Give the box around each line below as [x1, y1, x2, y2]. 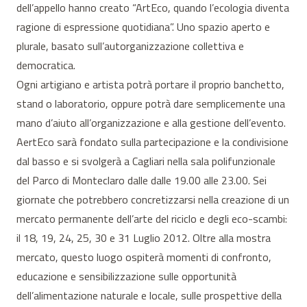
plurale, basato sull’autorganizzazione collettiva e [16, 37, 244, 54]
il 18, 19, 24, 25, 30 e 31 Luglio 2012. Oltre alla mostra [16, 229, 271, 246]
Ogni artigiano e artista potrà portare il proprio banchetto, [16, 75, 284, 93]
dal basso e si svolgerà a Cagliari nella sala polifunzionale [16, 152, 275, 169]
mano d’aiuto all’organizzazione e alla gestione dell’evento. [16, 114, 286, 131]
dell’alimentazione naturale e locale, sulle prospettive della [16, 286, 282, 304]
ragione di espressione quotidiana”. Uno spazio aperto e [16, 18, 270, 35]
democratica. [16, 56, 75, 73]
